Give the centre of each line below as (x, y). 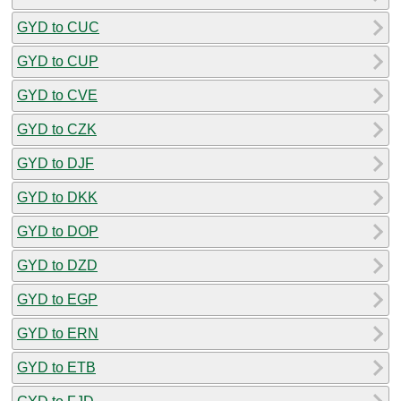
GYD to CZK (57, 129)
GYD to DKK (57, 197)
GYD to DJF (55, 163)
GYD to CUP (58, 61)
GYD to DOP (58, 231)
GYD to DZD (57, 265)
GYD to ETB (56, 367)
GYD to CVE (57, 95)
